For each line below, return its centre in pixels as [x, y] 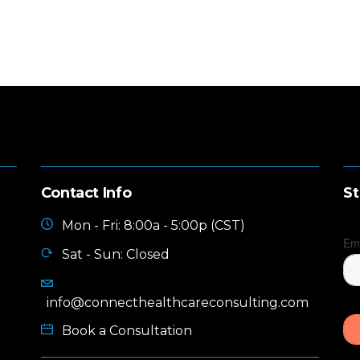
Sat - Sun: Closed [115, 254]
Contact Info [86, 193]
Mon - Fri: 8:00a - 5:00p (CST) [153, 226]
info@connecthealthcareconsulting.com [177, 303]
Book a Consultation [127, 331]
